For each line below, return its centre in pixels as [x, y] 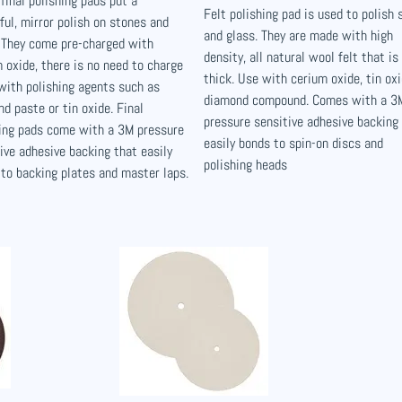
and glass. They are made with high [298, 35]
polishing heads [245, 165]
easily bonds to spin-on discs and [293, 143]
